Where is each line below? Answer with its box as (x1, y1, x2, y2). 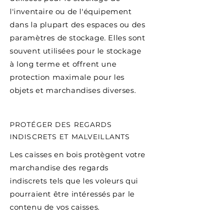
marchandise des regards (10, 163, 109, 172)
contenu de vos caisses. (10, 202, 100, 212)
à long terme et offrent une (10, 59, 117, 69)
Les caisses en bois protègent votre (10, 150, 146, 159)
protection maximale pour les (10, 73, 125, 82)
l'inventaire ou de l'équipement (10, 7, 132, 16)
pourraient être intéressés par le (10, 189, 135, 199)
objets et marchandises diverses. (10, 86, 136, 95)
